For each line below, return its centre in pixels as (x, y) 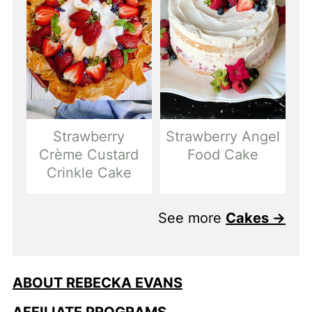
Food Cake (223, 154)
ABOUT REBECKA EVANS (97, 282)
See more (192, 218)
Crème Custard (89, 154)
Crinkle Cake (89, 172)
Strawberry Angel (223, 136)
